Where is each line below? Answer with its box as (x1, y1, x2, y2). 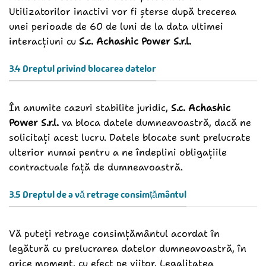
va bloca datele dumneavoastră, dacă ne (59, 116, 251, 129)
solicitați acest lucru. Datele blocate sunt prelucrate (9, 131, 251, 144)
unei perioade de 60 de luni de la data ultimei (9, 20, 223, 33)
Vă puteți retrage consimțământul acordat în (9, 227, 220, 240)
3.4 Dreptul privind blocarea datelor (9, 62, 156, 75)
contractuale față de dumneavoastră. (9, 161, 186, 174)
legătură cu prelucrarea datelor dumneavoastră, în (9, 242, 246, 255)
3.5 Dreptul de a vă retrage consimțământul (9, 188, 186, 201)
